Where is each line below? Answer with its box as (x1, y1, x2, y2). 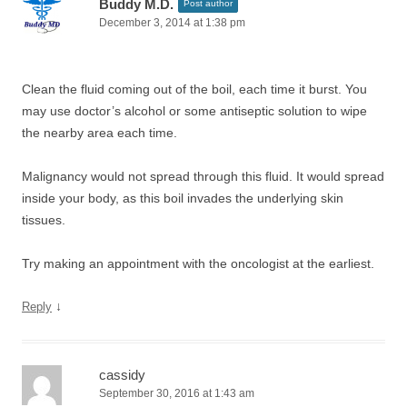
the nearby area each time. (22, 125, 177, 140)
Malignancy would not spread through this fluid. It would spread (22, 169, 384, 184)
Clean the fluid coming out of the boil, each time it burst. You (22, 82, 367, 96)
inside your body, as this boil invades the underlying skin (22, 191, 343, 205)
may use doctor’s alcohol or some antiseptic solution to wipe (22, 104, 367, 118)
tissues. (22, 213, 65, 227)
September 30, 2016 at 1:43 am (99, 387, 254, 400)
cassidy (99, 367, 145, 382)
